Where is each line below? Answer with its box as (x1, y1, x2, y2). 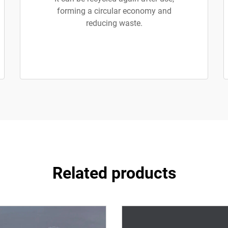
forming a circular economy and (56, 6, 172, 16)
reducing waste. (85, 18, 142, 28)
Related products (52, 163, 176, 183)
